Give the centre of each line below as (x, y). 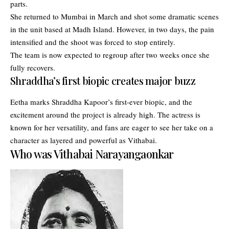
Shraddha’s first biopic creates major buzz (103, 80)
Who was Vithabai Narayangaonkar (92, 154)
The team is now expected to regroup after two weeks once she (110, 54)
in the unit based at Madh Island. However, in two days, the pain (112, 29)
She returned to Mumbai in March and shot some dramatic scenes (114, 16)
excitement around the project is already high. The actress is (105, 114)
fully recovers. (33, 67)
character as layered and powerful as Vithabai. (84, 140)
